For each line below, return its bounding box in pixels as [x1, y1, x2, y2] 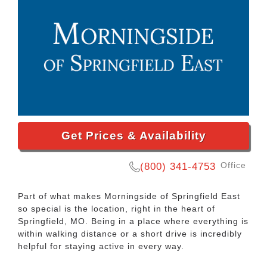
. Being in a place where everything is [85, 216, 249, 226]
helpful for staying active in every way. [18, 241, 184, 251]
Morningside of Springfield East [104, 191, 240, 201]
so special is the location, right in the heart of [18, 203, 215, 213]
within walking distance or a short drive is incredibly [18, 228, 242, 238]
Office [221, 160, 246, 170]
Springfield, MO [18, 216, 85, 226]
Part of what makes [18, 191, 104, 201]
